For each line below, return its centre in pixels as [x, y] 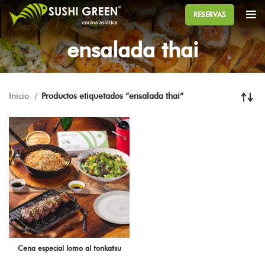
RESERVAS [210, 15]
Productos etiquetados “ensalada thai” [112, 97]
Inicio [20, 97]
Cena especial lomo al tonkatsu [69, 249]
